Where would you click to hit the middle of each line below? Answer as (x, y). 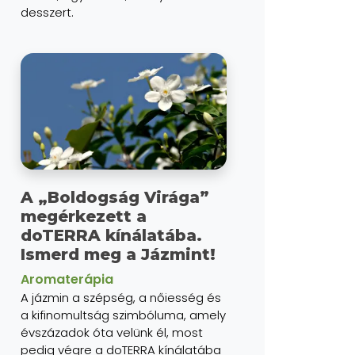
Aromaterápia (67, 280)
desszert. (47, 12)
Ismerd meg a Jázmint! (118, 255)
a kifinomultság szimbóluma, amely (123, 315)
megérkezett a (84, 217)
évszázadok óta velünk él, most (112, 333)
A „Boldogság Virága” (115, 198)
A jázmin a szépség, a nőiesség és (121, 298)
